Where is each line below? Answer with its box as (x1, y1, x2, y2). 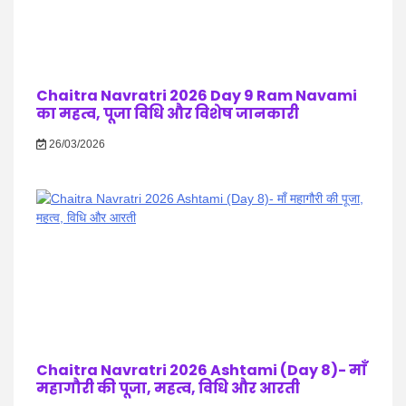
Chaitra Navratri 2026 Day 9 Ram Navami (36, 85, 357, 107)
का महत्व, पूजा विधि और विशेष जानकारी (36, 103, 299, 125)
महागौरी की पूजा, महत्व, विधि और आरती (36, 378, 300, 400)
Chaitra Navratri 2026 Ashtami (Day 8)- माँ (36, 360, 367, 382)
